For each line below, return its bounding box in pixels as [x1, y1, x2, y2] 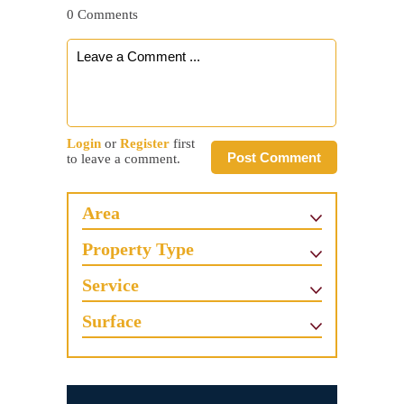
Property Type [82, 238, 194, 259]
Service [82, 274, 139, 295]
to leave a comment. [67, 151, 180, 166]
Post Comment [227, 149, 321, 165]
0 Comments [67, 6, 138, 22]
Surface [82, 310, 142, 331]
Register [120, 135, 170, 151]
